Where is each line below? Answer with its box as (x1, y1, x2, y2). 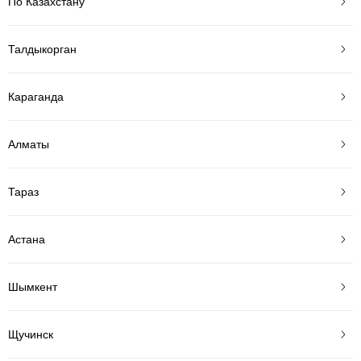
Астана (8, 232, 45, 246)
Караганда (8, 89, 64, 103)
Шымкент (8, 280, 57, 293)
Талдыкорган (8, 42, 77, 56)
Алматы (8, 137, 49, 151)
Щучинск (8, 327, 53, 341)
